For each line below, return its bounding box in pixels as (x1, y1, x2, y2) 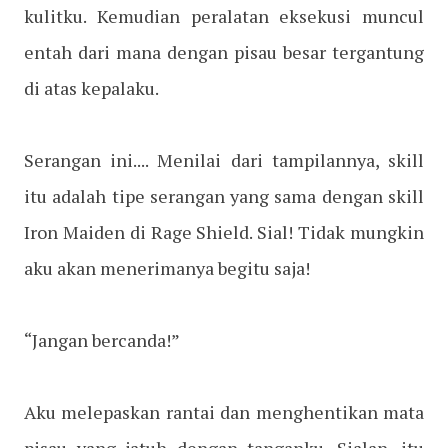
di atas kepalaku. (24, 76, 159, 101)
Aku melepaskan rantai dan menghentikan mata (24, 400, 424, 425)
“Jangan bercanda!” (24, 328, 180, 353)
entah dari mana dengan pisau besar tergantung (24, 40, 424, 65)
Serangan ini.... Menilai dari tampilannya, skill (24, 148, 424, 173)
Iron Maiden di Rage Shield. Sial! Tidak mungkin (24, 220, 424, 245)
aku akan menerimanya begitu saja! (24, 256, 310, 281)
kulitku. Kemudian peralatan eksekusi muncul (24, 4, 424, 29)
